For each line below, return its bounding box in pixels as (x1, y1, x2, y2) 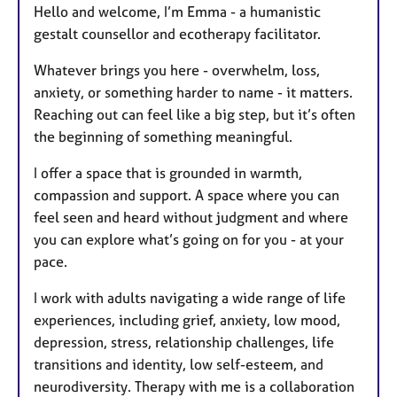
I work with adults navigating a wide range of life (34, 289, 346, 307)
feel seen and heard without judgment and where (34, 208, 348, 227)
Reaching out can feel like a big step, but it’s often (34, 105, 355, 124)
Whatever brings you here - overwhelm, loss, (34, 61, 320, 80)
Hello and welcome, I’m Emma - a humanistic (34, 3, 321, 21)
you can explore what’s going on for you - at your (34, 230, 344, 249)
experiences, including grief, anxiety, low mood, (34, 311, 340, 330)
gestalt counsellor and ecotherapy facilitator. (34, 25, 321, 43)
